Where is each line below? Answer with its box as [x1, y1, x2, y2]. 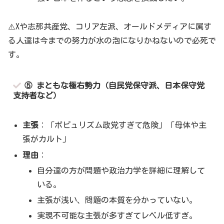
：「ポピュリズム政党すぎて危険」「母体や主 [38, 121, 207, 129]
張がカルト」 [22, 135, 71, 143]
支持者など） [12, 91, 61, 99]
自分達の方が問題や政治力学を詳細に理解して [37, 166, 205, 174]
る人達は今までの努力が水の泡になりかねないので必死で [8, 36, 216, 44]
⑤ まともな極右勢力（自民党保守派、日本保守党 [24, 81, 204, 89]
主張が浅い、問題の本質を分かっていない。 [37, 195, 197, 204]
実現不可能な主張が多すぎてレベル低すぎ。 [37, 211, 197, 220]
